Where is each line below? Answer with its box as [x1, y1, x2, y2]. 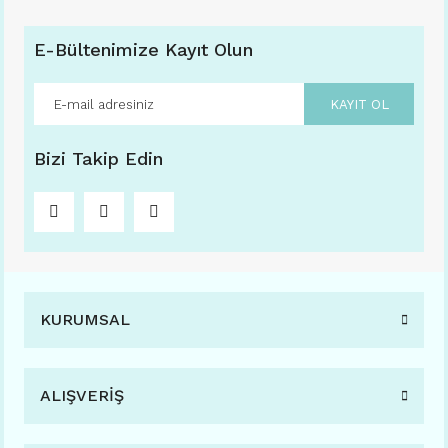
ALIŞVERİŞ [40, 386, 124, 406]
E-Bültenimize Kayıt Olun [34, 39, 253, 61]
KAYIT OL [329, 96, 389, 112]
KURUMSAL [40, 310, 130, 330]
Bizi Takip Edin [34, 148, 163, 170]
